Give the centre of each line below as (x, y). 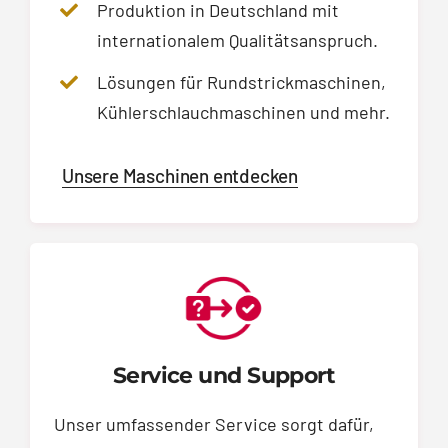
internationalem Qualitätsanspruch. (238, 39)
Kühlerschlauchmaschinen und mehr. (244, 112)
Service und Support (224, 376)
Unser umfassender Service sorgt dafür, (214, 424)
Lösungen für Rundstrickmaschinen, (242, 82)
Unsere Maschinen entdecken (180, 176)
